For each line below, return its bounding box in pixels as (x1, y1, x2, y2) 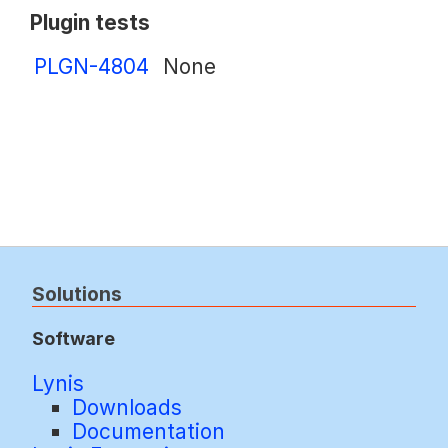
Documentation (72, 418, 225, 444)
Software (32, 326, 115, 349)
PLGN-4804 (34, 53, 150, 79)
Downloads (72, 394, 182, 420)
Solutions (32, 281, 122, 306)
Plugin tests (30, 10, 151, 36)
